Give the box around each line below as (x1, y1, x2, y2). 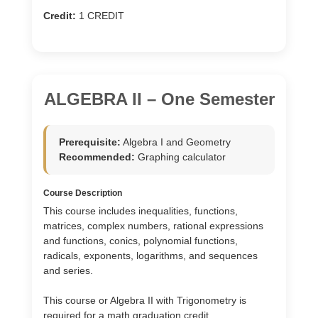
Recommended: (59, 151, 135, 163)
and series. (43, 265, 93, 276)
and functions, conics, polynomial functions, (43, 235, 238, 246)
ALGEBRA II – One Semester (43, 89, 275, 109)
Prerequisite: (59, 136, 121, 148)
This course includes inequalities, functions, (43, 205, 238, 216)
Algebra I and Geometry (121, 136, 231, 148)
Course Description (43, 188, 122, 198)
